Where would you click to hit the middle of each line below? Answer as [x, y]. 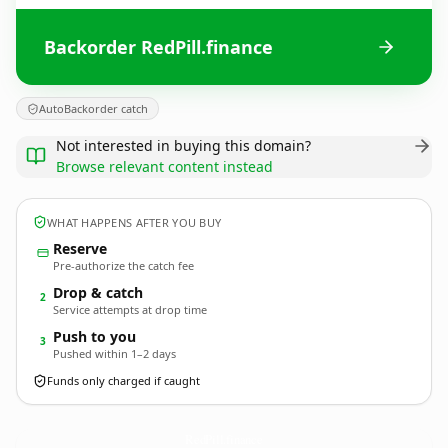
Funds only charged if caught [123, 380]
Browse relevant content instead [164, 166]
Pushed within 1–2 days [114, 353]
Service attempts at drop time [130, 309]
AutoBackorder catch [93, 108]
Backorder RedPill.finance [158, 46]
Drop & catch [98, 292]
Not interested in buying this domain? [183, 145]
